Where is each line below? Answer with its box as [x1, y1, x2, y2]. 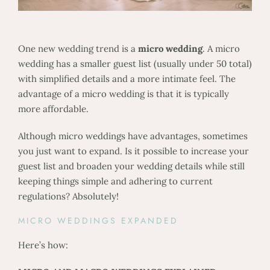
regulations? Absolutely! [17, 190, 119, 202]
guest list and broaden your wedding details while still [17, 160, 245, 172]
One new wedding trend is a [17, 42, 138, 54]
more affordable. [17, 102, 89, 115]
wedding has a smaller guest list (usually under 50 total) [17, 57, 252, 69]
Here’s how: [17, 239, 68, 251]
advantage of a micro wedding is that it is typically [17, 87, 229, 99]
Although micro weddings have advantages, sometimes [17, 130, 248, 142]
